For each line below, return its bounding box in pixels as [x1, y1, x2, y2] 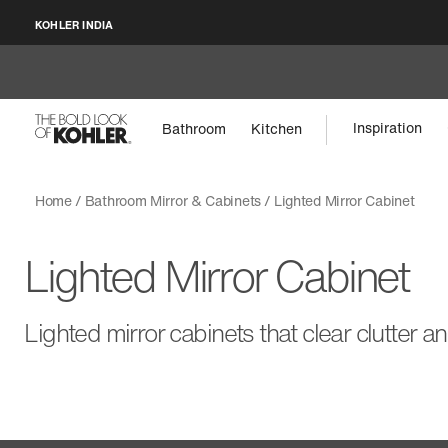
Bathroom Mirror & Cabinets [84, 190, 261, 211]
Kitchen [251, 117, 303, 139]
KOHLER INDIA [34, 16, 114, 33]
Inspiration [353, 117, 423, 139]
